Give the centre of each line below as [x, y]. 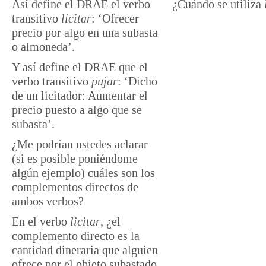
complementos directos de [75, 187]
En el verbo [41, 221]
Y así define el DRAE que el [80, 67]
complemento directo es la [76, 236]
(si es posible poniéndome [75, 159]
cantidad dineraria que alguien [85, 250]
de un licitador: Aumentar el [80, 96]
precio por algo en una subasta [85, 33]
